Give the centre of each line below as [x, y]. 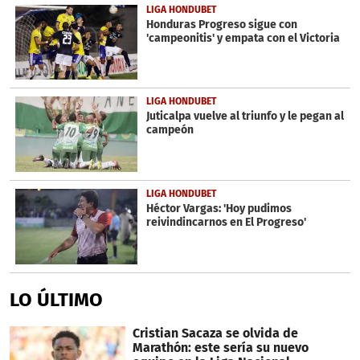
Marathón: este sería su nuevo [220, 347]
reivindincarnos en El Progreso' [226, 223]
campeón [170, 130]
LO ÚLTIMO [56, 299]
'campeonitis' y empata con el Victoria [243, 38]
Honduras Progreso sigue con [221, 24]
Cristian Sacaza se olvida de [215, 333]
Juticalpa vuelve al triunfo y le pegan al [245, 117]
